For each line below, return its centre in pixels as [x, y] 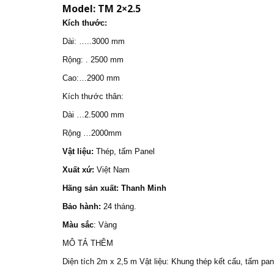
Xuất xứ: [78, 169]
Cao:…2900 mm [91, 78]
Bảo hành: [82, 206]
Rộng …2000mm [92, 133]
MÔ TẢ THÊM [88, 243]
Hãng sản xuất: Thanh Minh [114, 188]
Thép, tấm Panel [124, 151]
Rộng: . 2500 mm [93, 59]
